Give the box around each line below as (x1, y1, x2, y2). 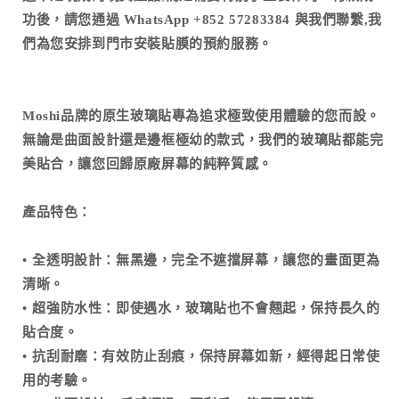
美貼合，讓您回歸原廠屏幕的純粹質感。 (22, 156, 273, 171)
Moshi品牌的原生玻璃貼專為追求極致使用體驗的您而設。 (22, 108, 380, 123)
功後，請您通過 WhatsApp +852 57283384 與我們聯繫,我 (22, 12, 382, 27)
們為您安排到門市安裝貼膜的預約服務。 (22, 36, 273, 51)
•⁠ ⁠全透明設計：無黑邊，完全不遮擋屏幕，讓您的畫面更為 (22, 252, 380, 267)
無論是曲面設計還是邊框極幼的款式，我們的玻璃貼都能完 (22, 132, 384, 147)
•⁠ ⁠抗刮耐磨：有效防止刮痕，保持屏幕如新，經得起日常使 (22, 348, 380, 363)
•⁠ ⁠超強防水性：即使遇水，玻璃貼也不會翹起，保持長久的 (22, 300, 380, 315)
